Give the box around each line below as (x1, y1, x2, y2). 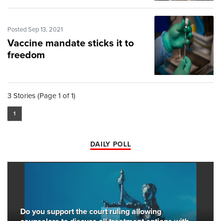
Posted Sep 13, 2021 (7, 26, 63, 34)
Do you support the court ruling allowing (20, 207, 161, 217)
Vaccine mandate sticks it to (7, 37, 134, 50)
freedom (7, 49, 45, 62)
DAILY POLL (90, 140, 131, 149)
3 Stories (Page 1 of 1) (7, 91, 75, 101)
